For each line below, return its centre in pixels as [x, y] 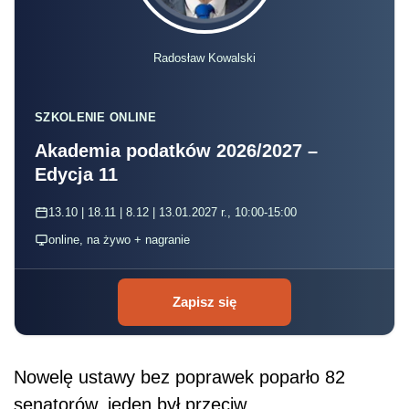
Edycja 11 [76, 174]
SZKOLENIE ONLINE [95, 117]
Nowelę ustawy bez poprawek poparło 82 [179, 377]
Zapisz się [204, 301]
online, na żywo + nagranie [119, 239]
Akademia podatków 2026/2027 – [176, 150]
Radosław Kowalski [204, 58]
